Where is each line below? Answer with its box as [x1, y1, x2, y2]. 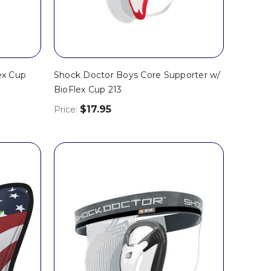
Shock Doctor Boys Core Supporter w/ [53, 69, 221, 80]
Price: [53, 104, 80, 116]
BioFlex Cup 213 [53, 83, 122, 95]
